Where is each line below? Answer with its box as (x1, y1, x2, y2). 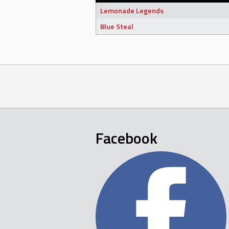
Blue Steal (100, 21, 133, 32)
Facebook (96, 126, 157, 150)
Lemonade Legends (100, 5, 164, 16)
